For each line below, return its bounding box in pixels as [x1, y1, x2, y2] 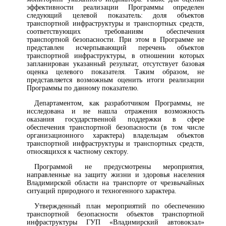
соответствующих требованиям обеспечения [27, 28, 204, 36]
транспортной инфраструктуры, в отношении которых [27, 52, 204, 60]
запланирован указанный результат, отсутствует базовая [27, 60, 204, 68]
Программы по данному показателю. [27, 84, 139, 92]
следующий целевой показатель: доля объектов [27, 12, 204, 20]
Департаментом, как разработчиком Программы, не [34, 99, 204, 107]
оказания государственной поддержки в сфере [27, 116, 204, 124]
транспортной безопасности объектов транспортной [27, 210, 204, 218]
